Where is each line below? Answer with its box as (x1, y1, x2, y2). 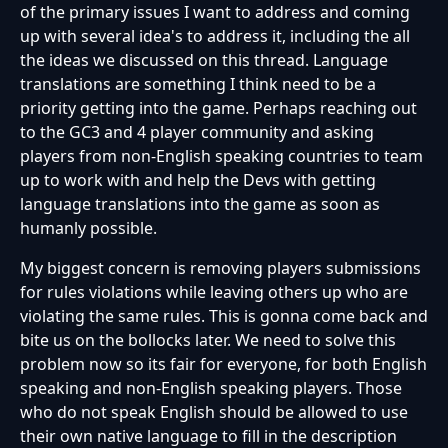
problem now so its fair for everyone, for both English (20, 353, 427, 376)
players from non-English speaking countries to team (20, 145, 423, 168)
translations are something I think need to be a (20, 73, 376, 96)
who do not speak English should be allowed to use (20, 401, 408, 424)
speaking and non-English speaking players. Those (20, 377, 402, 400)
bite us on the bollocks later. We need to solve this (20, 329, 396, 352)
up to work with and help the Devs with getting (20, 169, 376, 192)
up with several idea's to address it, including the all (20, 25, 410, 48)
